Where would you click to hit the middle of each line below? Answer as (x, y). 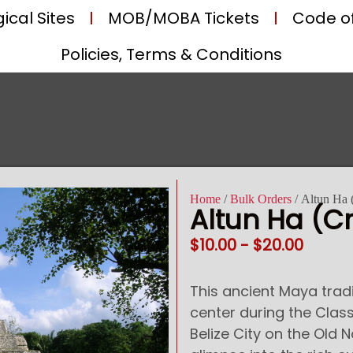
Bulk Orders (261, 199)
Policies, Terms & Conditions (172, 54)
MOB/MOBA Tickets (183, 18)
